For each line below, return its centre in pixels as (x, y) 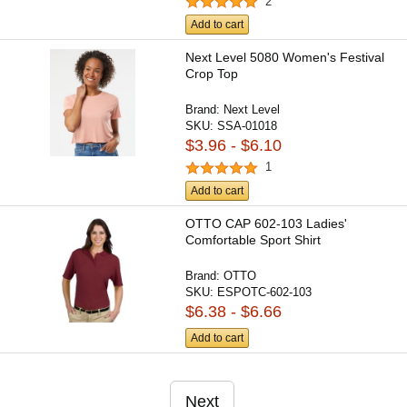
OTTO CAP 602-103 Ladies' (267, 223)
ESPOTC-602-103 (265, 292)
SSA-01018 (248, 126)
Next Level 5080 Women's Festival (285, 58)
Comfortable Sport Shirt (253, 239)
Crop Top (212, 74)
